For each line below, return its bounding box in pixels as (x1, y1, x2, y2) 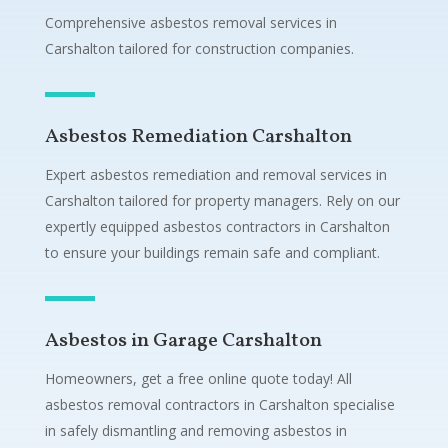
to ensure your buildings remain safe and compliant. (44, 242, 380, 262)
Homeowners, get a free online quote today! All (44, 368, 352, 388)
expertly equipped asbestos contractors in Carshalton (44, 216, 390, 236)
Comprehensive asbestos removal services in (44, 12, 337, 32)
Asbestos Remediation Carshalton (44, 122, 352, 151)
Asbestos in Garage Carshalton (44, 326, 322, 355)
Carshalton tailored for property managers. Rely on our (44, 190, 400, 210)
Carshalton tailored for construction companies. (44, 38, 354, 58)
